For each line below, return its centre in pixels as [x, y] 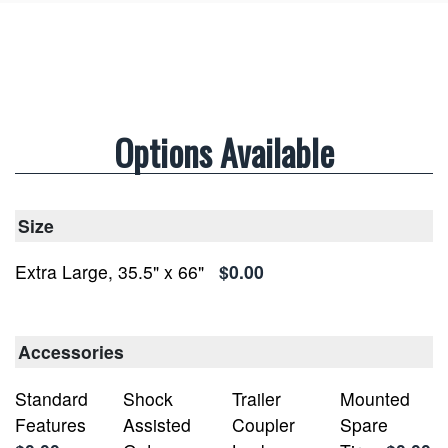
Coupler [263, 424]
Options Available [224, 152]
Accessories [71, 352]
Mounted [374, 398]
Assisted [157, 424]
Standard [51, 398]
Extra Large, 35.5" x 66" [109, 272]
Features [50, 424]
